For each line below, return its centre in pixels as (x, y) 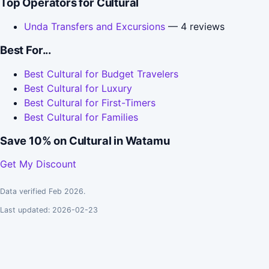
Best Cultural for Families (81, 117)
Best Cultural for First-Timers (90, 103)
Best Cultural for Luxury (78, 89)
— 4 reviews (195, 27)
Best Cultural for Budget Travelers (101, 74)
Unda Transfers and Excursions (95, 27)
